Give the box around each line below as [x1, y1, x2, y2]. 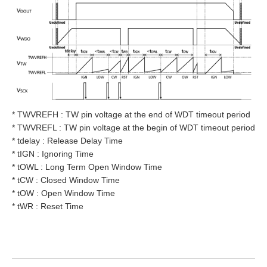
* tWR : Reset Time [12, 201, 83, 211]
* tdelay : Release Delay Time [12, 135, 123, 145]
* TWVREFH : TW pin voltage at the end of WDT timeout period [12, 109, 250, 119]
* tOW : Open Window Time [12, 188, 115, 198]
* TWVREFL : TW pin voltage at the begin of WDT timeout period [12, 122, 255, 132]
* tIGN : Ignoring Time [12, 148, 94, 159]
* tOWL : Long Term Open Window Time [12, 162, 162, 172]
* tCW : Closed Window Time [12, 175, 120, 185]
